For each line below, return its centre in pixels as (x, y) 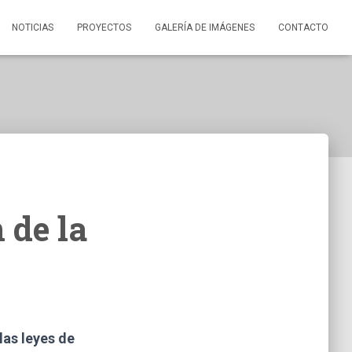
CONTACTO (303, 27)
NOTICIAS (33, 27)
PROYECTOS (104, 27)
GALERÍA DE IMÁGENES (205, 27)
